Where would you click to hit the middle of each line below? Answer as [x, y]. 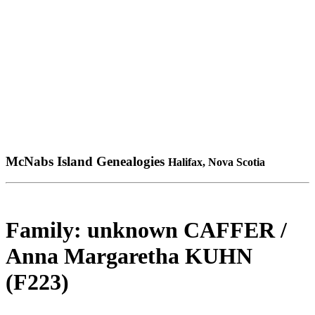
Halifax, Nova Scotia [217, 162]
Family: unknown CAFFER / [146, 230]
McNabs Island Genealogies [87, 161]
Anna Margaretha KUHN [129, 256]
